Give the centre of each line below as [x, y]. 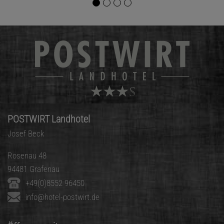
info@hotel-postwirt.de [62, 197]
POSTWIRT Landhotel [49, 119]
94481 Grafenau [33, 169]
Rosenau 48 [27, 156]
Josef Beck [26, 134]
